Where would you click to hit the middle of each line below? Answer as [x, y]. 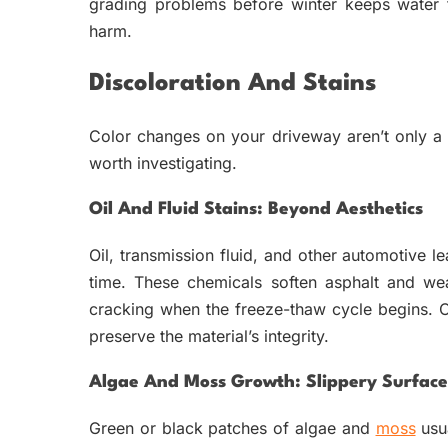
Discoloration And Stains [232, 83]
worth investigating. [163, 163]
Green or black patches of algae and [232, 428]
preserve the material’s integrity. [209, 336]
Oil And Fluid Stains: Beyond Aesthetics [256, 210]
